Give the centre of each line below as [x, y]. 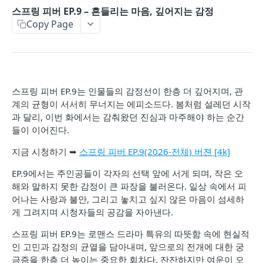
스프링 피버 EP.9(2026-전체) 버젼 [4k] [155, 151]
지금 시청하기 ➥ [45, 151]
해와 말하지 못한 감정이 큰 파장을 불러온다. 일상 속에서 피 [129, 186]
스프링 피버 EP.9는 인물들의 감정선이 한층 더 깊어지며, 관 [127, 91]
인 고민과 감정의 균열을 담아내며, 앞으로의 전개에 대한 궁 [128, 247]
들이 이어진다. [41, 130]
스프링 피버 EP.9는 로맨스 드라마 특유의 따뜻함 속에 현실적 [131, 234]
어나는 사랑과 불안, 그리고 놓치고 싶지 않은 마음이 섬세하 [128, 199]
